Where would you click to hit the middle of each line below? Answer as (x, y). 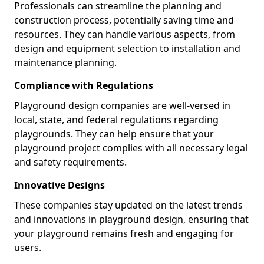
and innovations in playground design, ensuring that (131, 219)
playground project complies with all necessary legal (131, 148)
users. (28, 247)
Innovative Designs (60, 185)
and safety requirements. (70, 162)
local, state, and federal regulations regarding (116, 119)
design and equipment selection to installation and (127, 48)
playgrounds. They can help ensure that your (114, 133)
